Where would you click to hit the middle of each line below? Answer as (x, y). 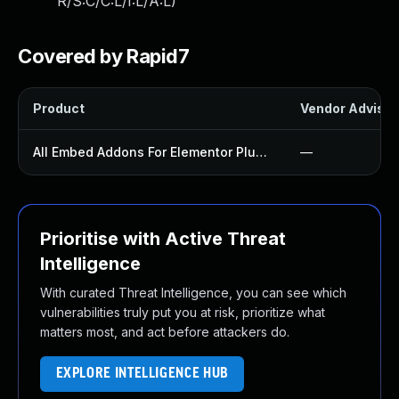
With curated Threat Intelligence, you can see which (193, 293)
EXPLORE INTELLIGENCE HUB (142, 374)
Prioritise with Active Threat (163, 239)
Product (59, 108)
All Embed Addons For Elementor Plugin (261, 152)
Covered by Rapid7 (104, 56)
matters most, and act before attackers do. (165, 332)
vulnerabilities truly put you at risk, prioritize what (183, 312)
